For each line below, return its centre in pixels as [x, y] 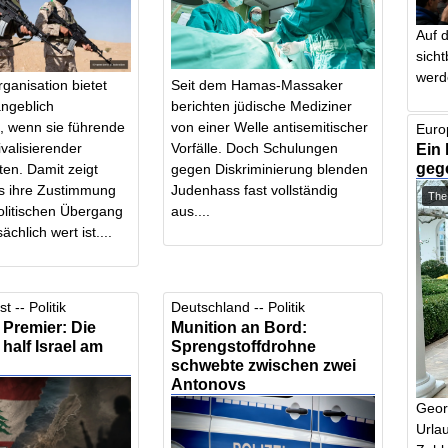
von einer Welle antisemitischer [270, 126]
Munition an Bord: [239, 327]
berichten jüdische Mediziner [262, 105]
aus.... [191, 210]
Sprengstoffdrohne [244, 346]
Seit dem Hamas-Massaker [257, 84]
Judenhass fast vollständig [255, 189]
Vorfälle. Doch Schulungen [255, 147]
